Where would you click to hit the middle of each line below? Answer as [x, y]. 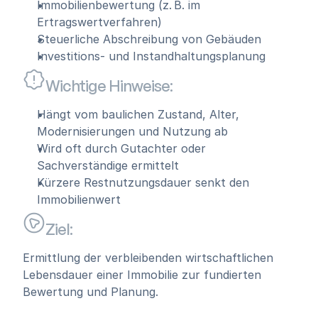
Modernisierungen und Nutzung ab [132, 131]
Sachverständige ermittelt [108, 165]
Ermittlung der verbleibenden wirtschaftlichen [148, 258]
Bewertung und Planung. [91, 292]
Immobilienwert [79, 199]
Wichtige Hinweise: [109, 85]
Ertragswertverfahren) [99, 22]
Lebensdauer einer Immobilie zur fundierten [142, 275]
